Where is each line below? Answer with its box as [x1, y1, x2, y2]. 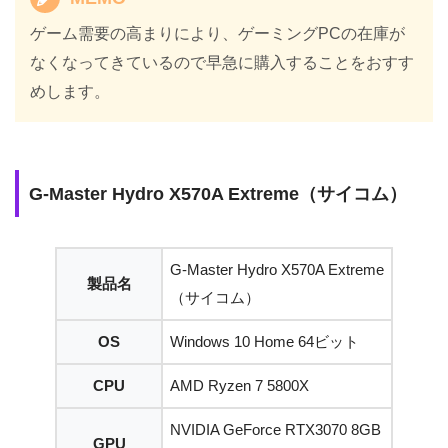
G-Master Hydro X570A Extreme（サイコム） [29, 182, 407, 204]
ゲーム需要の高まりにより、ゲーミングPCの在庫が [30, 25, 406, 43]
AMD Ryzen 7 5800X [170, 377, 309, 395]
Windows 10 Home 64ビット [170, 333, 359, 351]
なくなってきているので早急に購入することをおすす [30, 54, 415, 72]
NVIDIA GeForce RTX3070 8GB [170, 421, 381, 439]
